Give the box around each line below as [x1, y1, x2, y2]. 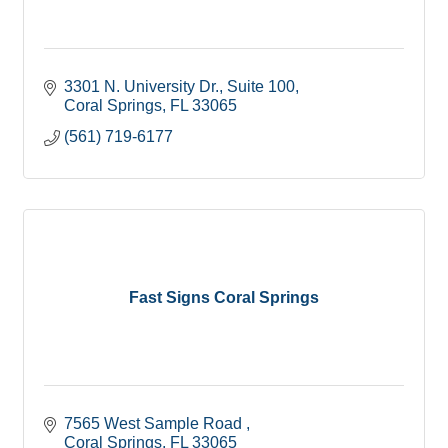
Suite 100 [227, 78, 295, 95]
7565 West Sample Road [64, 415, 246, 432]
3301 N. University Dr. [64, 78, 219, 95]
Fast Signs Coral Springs [129, 288, 319, 306]
